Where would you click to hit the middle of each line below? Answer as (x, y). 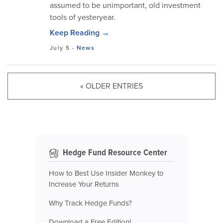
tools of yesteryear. (83, 17)
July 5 (60, 48)
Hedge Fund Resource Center (114, 152)
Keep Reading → (80, 33)
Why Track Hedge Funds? (90, 203)
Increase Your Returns (84, 184)
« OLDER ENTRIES (111, 86)
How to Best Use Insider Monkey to (106, 173)
